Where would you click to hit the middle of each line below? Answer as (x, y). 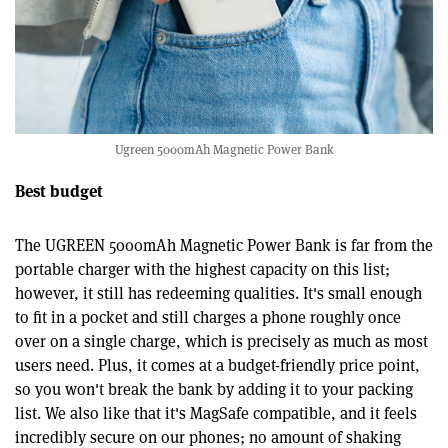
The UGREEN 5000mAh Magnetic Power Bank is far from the (224, 246)
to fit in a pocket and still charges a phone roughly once (208, 318)
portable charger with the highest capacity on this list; (202, 270)
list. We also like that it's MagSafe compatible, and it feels (216, 414)
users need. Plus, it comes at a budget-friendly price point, (217, 366)
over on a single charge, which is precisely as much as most (221, 342)
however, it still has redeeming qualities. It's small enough (218, 294)
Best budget (59, 191)
